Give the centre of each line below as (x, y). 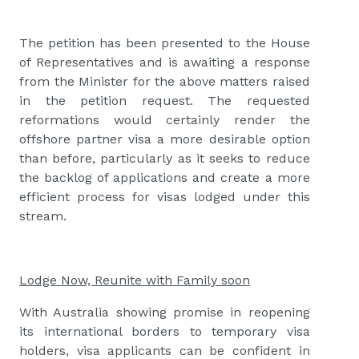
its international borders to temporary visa (165, 332)
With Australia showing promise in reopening (165, 313)
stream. (43, 216)
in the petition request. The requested (165, 101)
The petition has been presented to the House (165, 43)
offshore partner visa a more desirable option (165, 139)
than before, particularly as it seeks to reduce (165, 159)
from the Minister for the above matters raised (165, 82)
